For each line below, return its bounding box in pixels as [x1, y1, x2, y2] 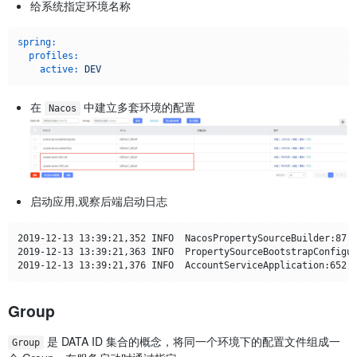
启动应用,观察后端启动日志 [30, 193, 167, 210]
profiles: [28, 50, 79, 62]
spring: [17, 37, 57, 49]
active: [39, 64, 79, 76]
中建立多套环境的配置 [80, 99, 195, 116]
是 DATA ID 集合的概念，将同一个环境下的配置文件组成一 [43, 332, 340, 349]
